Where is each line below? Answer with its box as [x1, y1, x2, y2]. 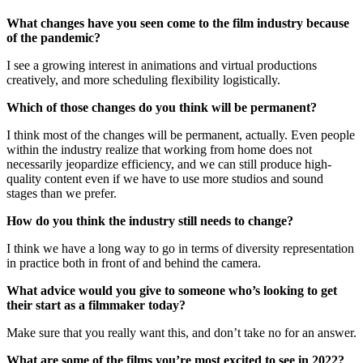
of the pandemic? [6, 30, 100, 45]
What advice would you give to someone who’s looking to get [6, 283, 337, 297]
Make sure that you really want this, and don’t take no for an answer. [6, 325, 357, 340]
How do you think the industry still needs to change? [6, 213, 297, 228]
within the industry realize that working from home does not [6, 142, 312, 156]
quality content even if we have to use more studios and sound [6, 171, 323, 186]
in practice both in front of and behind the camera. [6, 255, 261, 270]
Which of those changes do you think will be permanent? [6, 100, 320, 114]
